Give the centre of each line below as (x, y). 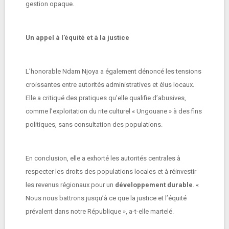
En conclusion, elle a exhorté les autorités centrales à (103, 158)
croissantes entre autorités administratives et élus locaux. (110, 85)
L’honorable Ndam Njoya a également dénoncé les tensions (113, 71)
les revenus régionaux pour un (70, 185)
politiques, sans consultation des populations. (96, 124)
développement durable (154, 185)
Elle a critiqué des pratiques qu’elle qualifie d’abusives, (106, 98)
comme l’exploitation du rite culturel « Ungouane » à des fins (114, 111)
